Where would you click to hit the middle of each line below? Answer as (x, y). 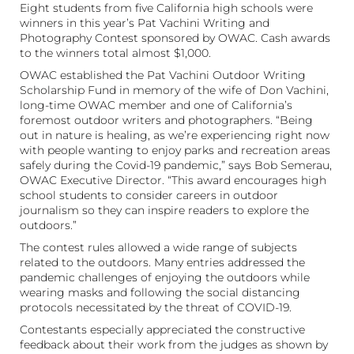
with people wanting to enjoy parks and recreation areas (175, 150)
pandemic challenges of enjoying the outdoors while (165, 277)
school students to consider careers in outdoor (149, 195)
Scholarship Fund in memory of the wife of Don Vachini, (174, 90)
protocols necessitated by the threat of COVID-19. (156, 307)
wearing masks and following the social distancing (160, 292)
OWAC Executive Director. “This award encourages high (173, 180)
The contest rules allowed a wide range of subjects (158, 247)
